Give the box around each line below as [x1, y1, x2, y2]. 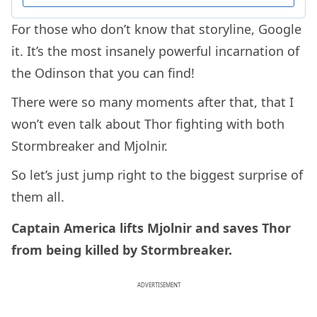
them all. [11, 188, 68, 205]
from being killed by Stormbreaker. [11, 241, 236, 259]
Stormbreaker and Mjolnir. [11, 137, 171, 154]
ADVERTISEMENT [137, 281, 180, 289]
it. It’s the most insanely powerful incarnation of [11, 42, 299, 59]
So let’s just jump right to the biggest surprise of [11, 166, 303, 183]
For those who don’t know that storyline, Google [11, 20, 301, 38]
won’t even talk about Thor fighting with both [11, 115, 284, 132]
